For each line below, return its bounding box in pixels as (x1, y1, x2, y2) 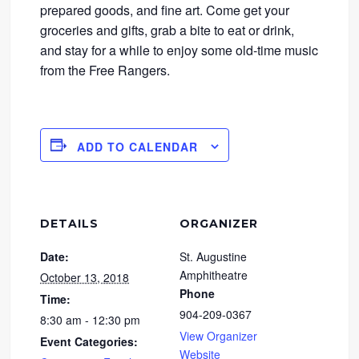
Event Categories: (40, 333, 139, 349)
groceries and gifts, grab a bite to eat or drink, (40, 21, 295, 40)
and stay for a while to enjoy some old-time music (40, 41, 319, 60)
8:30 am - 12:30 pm (40, 311, 141, 328)
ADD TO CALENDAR (77, 138, 199, 155)
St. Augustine (179, 248, 247, 264)
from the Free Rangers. (40, 61, 171, 80)
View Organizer (179, 327, 257, 344)
